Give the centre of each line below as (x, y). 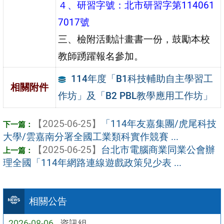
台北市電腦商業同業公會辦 (158, 149)
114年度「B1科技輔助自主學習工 (142, 78)
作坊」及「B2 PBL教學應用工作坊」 (135, 95)
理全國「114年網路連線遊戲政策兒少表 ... (92, 162)
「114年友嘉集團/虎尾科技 (159, 123)
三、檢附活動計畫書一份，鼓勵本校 (134, 39)
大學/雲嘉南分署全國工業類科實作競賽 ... (91, 136)
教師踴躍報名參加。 (101, 56)
